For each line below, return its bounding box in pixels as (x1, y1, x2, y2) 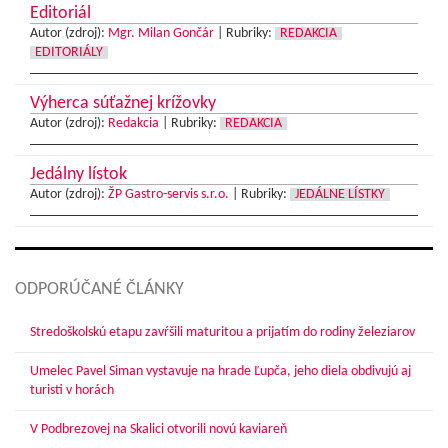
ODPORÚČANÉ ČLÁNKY (15, 280, 184, 300)
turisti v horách (30, 384, 114, 398)
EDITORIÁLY (35, 46, 103, 60)
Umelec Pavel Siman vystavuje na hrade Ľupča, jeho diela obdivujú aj (30, 365, 411, 379)
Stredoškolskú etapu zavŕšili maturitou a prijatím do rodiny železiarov (30, 326, 415, 340)
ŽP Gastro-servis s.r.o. (108, 188, 229, 202)
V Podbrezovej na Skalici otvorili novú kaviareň (30, 423, 287, 437)
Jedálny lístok (30, 165, 127, 185)
